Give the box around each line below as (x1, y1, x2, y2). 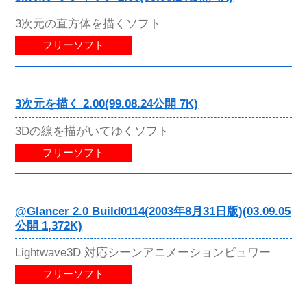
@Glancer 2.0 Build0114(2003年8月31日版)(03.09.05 (15, 204, 291, 218)
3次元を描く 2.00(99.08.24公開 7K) (15, 97, 199, 111)
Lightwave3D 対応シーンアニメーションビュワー (15, 245, 271, 259)
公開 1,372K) (15, 219, 83, 232)
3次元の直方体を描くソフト (15, 16, 162, 31)
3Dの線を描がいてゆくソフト (15, 123, 170, 138)
